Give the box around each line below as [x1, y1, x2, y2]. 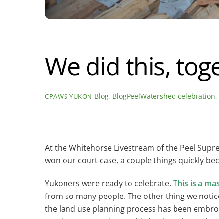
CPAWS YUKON [45, 92, 93, 101]
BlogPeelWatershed [112, 91, 176, 101]
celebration [178, 91, 216, 101]
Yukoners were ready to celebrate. [45, 177, 171, 189]
